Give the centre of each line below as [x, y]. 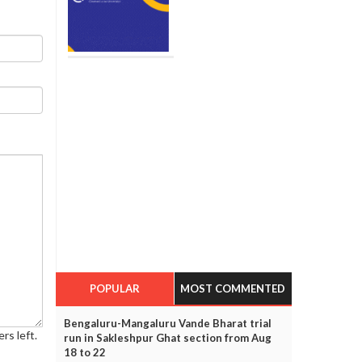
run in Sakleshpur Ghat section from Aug [167, 337]
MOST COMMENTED [233, 288]
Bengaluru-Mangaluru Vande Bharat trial [167, 323]
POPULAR [114, 288]
